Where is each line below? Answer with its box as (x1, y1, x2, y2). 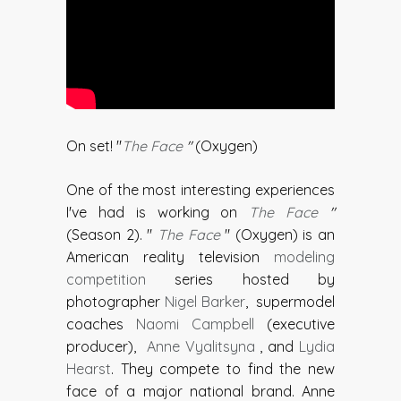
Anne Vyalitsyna (146, 337, 255, 356)
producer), (66, 337, 147, 356)
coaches (66, 315, 136, 334)
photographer (66, 293, 165, 311)
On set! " (66, 137, 122, 156)
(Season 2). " (66, 226, 158, 244)
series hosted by (146, 270, 335, 289)
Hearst (66, 360, 111, 379)
